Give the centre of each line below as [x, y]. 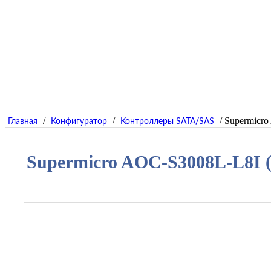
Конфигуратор [79, 122]
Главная [23, 122]
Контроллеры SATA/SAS [167, 122]
